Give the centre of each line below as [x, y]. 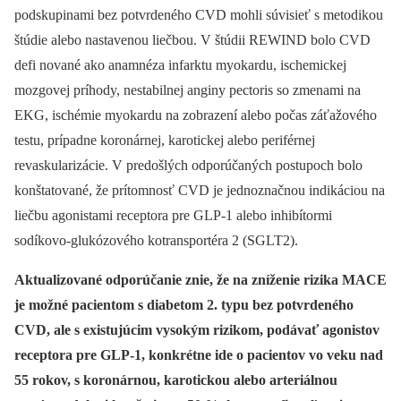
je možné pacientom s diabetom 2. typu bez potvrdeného [184, 304]
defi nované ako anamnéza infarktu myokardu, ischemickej [180, 64]
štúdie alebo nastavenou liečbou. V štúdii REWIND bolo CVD [192, 39]
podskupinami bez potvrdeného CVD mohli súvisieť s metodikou [199, 14]
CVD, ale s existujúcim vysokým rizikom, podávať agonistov [197, 329]
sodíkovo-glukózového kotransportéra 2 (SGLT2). [156, 240]
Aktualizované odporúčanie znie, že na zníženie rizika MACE [200, 279]
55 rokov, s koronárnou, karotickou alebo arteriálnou [176, 380]
